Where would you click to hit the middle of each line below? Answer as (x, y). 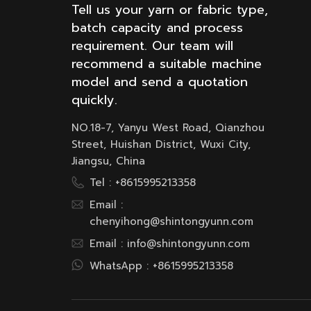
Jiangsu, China (109, 161)
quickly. (95, 100)
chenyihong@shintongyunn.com (172, 222)
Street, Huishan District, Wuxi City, (161, 144)
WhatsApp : (121, 266)
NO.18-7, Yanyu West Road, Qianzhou (168, 127)
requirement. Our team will (153, 46)
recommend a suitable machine (167, 64)
